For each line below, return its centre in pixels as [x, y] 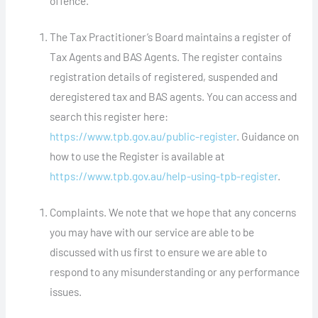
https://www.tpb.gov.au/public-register [143, 136]
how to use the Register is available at [138, 156]
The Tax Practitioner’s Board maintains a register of [171, 37]
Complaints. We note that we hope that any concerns [173, 212]
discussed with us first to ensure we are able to [159, 252]
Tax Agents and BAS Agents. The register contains [166, 57]
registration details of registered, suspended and [164, 77]
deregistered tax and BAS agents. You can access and [174, 97]
